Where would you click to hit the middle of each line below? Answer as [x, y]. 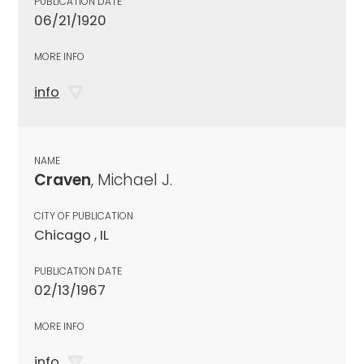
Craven [63, 180]
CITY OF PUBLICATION [84, 215]
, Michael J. [132, 180]
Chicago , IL [71, 235]
